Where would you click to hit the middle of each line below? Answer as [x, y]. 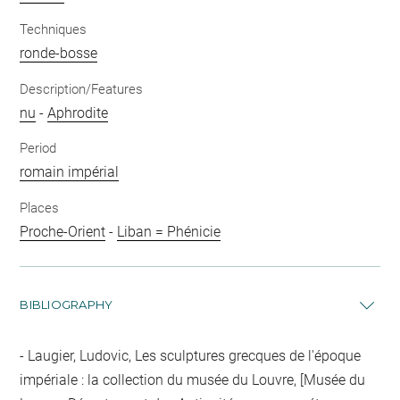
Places [40, 208]
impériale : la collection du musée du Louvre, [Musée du [193, 379]
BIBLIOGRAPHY [67, 304]
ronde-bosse [59, 53]
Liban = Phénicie [169, 231]
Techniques [54, 29]
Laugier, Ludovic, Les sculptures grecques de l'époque [193, 355]
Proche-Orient [63, 231]
